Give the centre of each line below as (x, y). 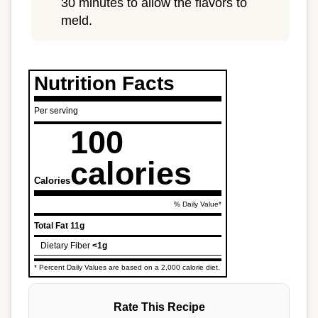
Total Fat (51, 226)
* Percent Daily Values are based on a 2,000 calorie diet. (127, 268)
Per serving (56, 111)
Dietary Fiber (65, 246)
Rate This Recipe (159, 306)
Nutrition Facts (104, 84)
